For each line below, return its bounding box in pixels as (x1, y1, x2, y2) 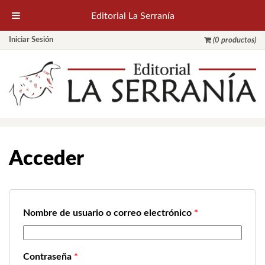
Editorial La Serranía (91, 11, 174, 21)
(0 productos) (213, 37, 256, 44)
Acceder (9, 148, 84, 169)
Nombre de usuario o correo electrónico (23, 208, 194, 218)
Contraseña (23, 251, 74, 261)
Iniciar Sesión (9, 36, 53, 44)
